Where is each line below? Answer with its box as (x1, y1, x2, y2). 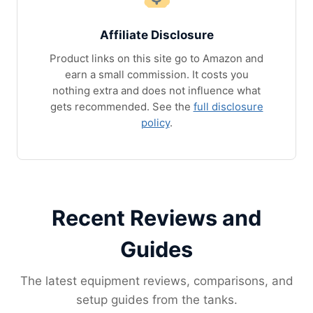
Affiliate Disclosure (99, 27, 214, 42)
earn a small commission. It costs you (64, 68, 249, 81)
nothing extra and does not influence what (52, 84, 261, 97)
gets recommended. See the (50, 100, 194, 113)
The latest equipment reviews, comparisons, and (20, 273, 293, 288)
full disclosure (193, 100, 263, 113)
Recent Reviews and (52, 204, 261, 231)
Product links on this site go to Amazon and (50, 52, 263, 65)
